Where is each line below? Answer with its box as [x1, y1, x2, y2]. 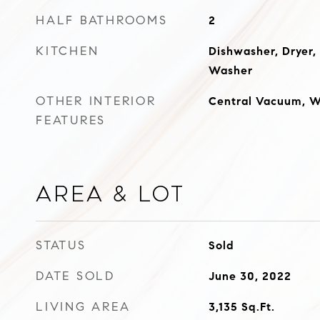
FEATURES [36, 113, 106, 128]
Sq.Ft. [241, 300, 275, 314]
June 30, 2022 [208, 269, 291, 283]
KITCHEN [36, 44, 99, 59]
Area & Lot [36, 182, 185, 206]
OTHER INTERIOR [36, 94, 156, 109]
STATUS [36, 238, 86, 253]
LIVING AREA [36, 299, 131, 314]
